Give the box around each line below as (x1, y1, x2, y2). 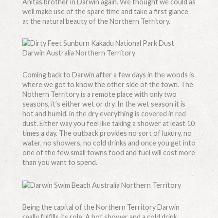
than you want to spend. (22, 158, 97, 167)
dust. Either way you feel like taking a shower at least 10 (22, 119, 195, 128)
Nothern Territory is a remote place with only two (22, 90, 177, 99)
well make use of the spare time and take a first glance (22, 7, 188, 16)
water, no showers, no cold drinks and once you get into (22, 139, 196, 147)
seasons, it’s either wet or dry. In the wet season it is (22, 100, 185, 109)
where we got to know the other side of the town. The (22, 80, 193, 89)
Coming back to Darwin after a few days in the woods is (22, 71, 194, 79)
